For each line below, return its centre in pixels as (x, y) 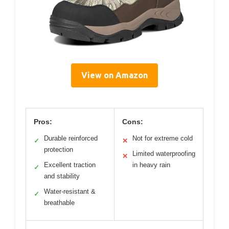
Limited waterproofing (164, 154)
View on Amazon (114, 75)
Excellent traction (70, 165)
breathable (59, 203)
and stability (62, 176)
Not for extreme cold (163, 139)
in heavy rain (151, 165)
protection (59, 150)
